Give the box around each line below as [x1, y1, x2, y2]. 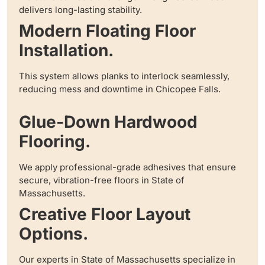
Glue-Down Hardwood [19, 112, 198, 132]
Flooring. [19, 131, 91, 152]
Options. [19, 224, 88, 244]
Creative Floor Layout [19, 204, 190, 225]
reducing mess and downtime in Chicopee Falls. [19, 83, 221, 95]
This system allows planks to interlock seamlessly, [19, 70, 230, 82]
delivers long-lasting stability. [19, 4, 142, 16]
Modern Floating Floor [19, 21, 196, 41]
